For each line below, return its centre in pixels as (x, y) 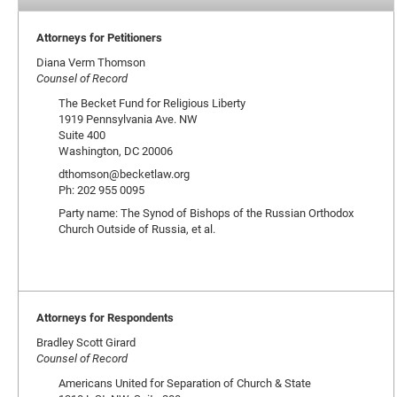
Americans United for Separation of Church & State (185, 383)
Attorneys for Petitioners (99, 37)
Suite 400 (82, 135)
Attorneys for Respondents (105, 317)
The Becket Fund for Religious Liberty (152, 103)
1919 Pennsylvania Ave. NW (128, 119)
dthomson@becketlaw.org (124, 174)
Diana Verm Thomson (91, 62)
